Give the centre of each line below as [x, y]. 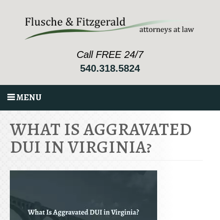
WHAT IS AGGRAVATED [101, 129]
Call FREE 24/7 [110, 54]
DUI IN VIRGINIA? [81, 146]
